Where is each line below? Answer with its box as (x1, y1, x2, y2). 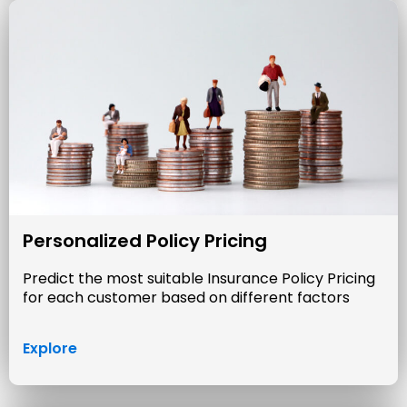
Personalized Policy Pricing (23, 228, 267, 254)
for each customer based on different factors (23, 287, 350, 309)
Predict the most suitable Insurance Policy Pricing (23, 268, 375, 290)
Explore (23, 338, 77, 360)
